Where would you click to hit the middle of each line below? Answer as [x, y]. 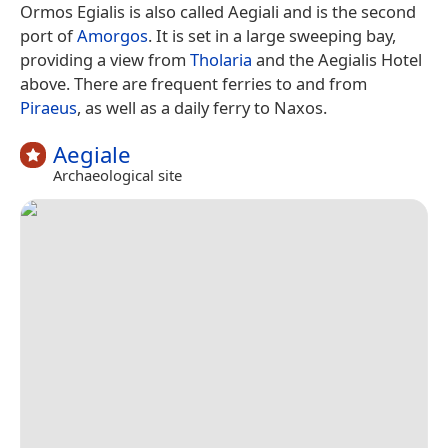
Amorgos [112, 35]
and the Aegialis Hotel [337, 59]
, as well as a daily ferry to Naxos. [202, 107]
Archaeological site [117, 175]
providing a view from [105, 59]
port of [48, 35]
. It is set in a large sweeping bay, [272, 35]
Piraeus [48, 107]
